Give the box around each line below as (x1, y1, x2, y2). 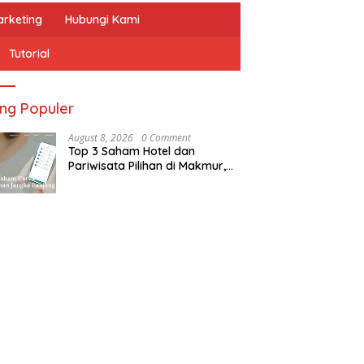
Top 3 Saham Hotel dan (68, 144, 196, 158)
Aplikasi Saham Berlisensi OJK (68, 173, 232, 188)
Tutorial (9, 46, 50, 61)
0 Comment (141, 131, 192, 145)
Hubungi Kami (65, 12, 140, 27)
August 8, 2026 (68, 131, 134, 145)
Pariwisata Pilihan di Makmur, (68, 158, 227, 173)
